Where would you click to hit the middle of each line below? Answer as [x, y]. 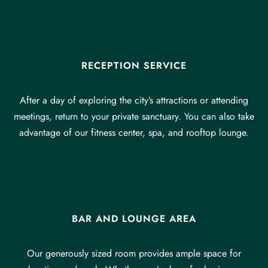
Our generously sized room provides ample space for [134, 253]
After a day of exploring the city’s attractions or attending [134, 100]
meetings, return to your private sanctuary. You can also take [134, 116]
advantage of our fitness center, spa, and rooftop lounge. [134, 133]
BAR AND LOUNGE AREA [134, 219]
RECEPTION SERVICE [134, 66]
